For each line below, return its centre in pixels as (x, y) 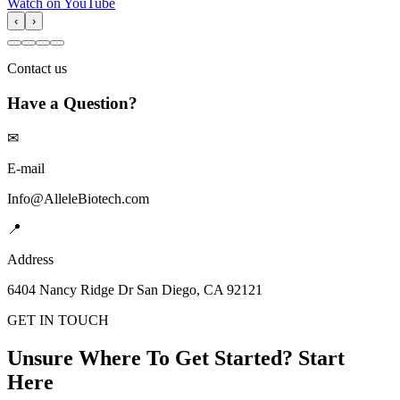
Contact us (37, 68)
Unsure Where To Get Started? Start (176, 358)
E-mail (26, 169)
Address (30, 260)
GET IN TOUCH (58, 321)
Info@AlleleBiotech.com (78, 199)
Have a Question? (72, 103)
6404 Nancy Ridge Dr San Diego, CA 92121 (135, 290)
